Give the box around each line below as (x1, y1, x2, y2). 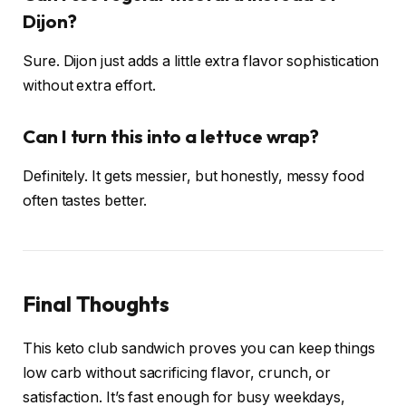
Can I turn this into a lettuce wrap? (23, 124, 320, 148)
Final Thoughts (23, 289, 169, 317)
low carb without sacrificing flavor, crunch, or (23, 363, 332, 382)
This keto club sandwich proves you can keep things (23, 339, 376, 357)
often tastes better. (23, 191, 148, 209)
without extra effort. (23, 76, 157, 94)
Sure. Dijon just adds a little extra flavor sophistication (23, 52, 380, 70)
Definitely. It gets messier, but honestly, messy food (23, 167, 364, 185)
